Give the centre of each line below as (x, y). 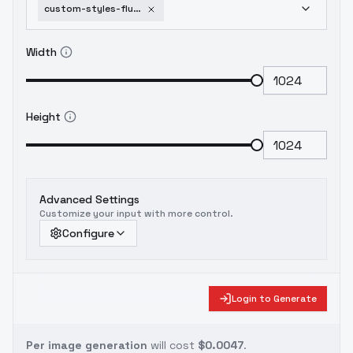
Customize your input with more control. (136, 214)
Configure (88, 233)
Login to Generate (274, 299)
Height (43, 117)
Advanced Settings (89, 199)
